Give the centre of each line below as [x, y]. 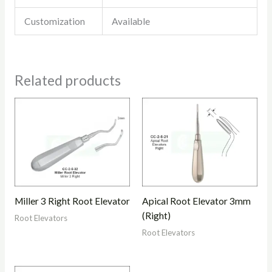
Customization [55, 22]
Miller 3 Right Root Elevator [72, 201]
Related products [67, 80]
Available [131, 22]
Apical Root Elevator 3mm [196, 201]
